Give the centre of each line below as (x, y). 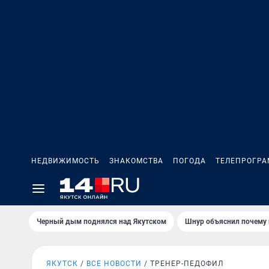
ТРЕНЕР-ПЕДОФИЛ (187, 264)
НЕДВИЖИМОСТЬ (65, 161)
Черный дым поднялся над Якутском (101, 222)
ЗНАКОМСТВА (136, 161)
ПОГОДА (189, 161)
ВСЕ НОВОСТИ (114, 264)
